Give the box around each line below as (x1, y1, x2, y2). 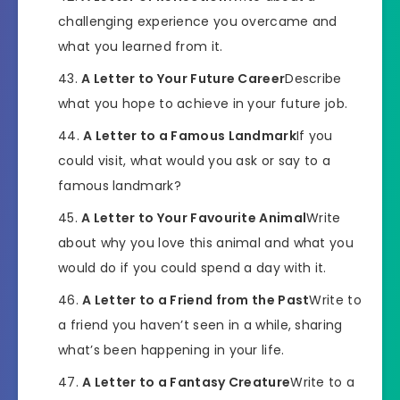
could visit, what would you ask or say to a (58, 151, 330, 170)
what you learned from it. (58, 37, 223, 55)
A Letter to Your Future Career (81, 69, 286, 87)
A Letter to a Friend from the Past (82, 290, 310, 309)
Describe (285, 69, 342, 87)
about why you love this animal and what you (58, 233, 354, 252)
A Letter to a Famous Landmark (83, 126, 296, 145)
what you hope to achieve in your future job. (58, 94, 348, 112)
